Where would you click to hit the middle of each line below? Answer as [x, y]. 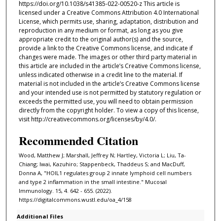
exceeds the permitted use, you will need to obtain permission [106, 102]
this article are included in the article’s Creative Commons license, [110, 66]
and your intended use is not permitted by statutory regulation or [110, 93]
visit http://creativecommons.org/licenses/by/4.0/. [87, 119]
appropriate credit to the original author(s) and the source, [101, 39]
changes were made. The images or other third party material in [108, 57]
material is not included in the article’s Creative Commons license [109, 84]
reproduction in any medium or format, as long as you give [101, 31]
